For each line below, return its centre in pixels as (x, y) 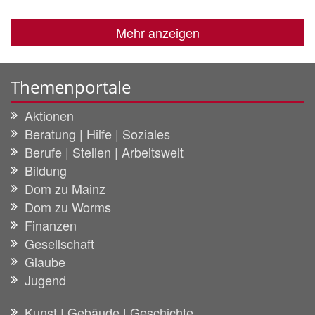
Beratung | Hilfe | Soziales (97, 134)
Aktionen (49, 116)
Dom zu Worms (68, 207)
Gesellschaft (59, 244)
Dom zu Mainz (65, 189)
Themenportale (71, 87)
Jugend (45, 280)
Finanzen (51, 225)
